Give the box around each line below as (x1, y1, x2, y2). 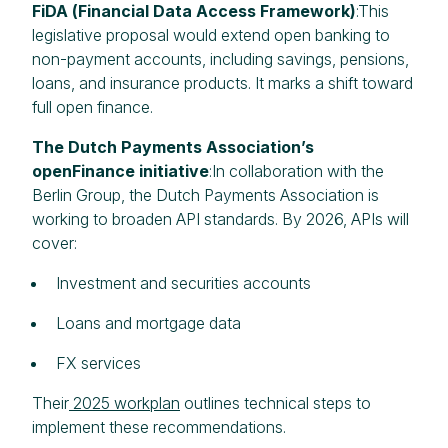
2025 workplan (69, 392, 180, 413)
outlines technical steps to (180, 392, 371, 413)
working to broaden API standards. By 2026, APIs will (32, 208, 409, 229)
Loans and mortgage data (56, 312, 241, 333)
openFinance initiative (32, 160, 209, 181)
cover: (32, 232, 77, 253)
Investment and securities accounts (56, 272, 311, 293)
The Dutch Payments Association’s (32, 136, 314, 157)
